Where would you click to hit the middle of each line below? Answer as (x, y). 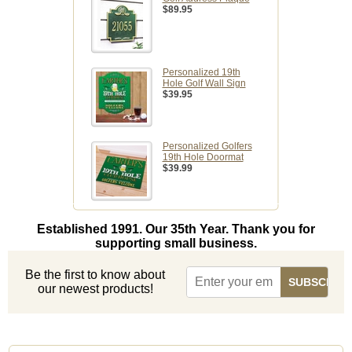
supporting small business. (176, 244)
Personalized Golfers (207, 147)
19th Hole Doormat (203, 158)
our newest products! (95, 289)
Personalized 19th (201, 73)
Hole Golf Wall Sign (204, 84)
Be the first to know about (95, 275)
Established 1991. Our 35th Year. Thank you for (176, 229)
